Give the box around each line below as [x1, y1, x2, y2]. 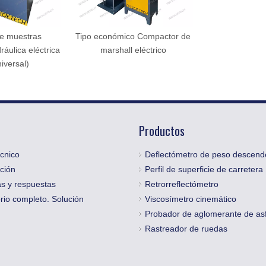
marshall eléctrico [100, 45, 166, 55]
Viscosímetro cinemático [145, 194, 236, 204]
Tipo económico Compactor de [75, 31, 191, 41]
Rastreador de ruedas [145, 224, 227, 233]
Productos [139, 122, 185, 140]
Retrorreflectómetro [145, 179, 218, 189]
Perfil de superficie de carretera [145, 164, 263, 174]
